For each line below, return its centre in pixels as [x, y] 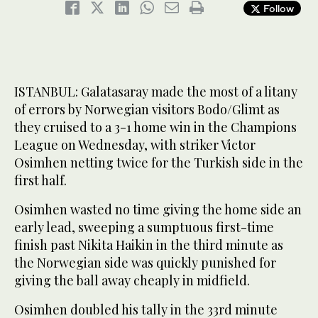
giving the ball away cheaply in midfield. [132, 281]
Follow [277, 9]
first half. [40, 181]
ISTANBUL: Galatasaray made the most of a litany [156, 92]
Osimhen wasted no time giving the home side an [158, 210]
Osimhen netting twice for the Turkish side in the [159, 163]
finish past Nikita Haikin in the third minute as [149, 245]
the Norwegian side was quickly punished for [145, 263]
